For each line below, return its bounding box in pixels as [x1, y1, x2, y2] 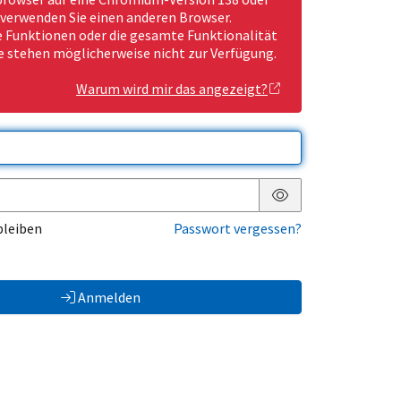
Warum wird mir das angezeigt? [76, 80, 268, 98]
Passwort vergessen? [174, 219, 302, 238]
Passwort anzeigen [279, 200, 396, 218]
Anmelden [77, 288, 141, 307]
